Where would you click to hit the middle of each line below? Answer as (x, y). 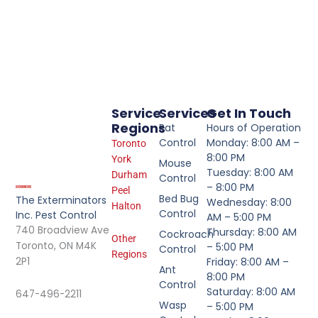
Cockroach (186, 235)
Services (187, 114)
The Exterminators (61, 201)
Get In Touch (249, 114)
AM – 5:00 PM (239, 218)
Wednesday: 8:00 (250, 203)
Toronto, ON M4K (56, 246)
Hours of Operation (254, 128)
